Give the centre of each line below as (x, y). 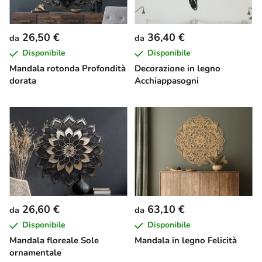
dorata (23, 81)
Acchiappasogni (167, 81)
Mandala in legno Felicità (186, 241)
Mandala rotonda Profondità (68, 69)
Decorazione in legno (177, 69)
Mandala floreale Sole (54, 241)
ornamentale (35, 253)
